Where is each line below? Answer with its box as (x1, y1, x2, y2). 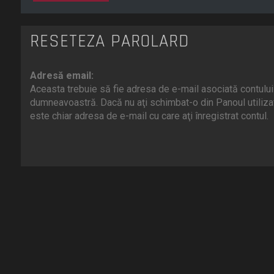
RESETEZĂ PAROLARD (29, 30, 189, 53)
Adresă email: (29, 70, 94, 82)
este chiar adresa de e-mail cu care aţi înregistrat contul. (29, 110, 268, 122)
